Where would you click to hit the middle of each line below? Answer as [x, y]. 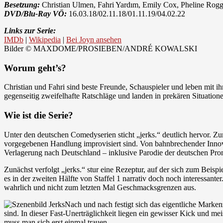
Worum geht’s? [35, 68]
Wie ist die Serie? [39, 115]
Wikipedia [45, 39]
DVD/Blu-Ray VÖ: [35, 13]
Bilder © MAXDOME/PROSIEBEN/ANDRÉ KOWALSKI [101, 48]
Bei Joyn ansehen [94, 39]
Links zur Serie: [30, 30]
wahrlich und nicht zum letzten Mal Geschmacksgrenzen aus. [100, 187]
